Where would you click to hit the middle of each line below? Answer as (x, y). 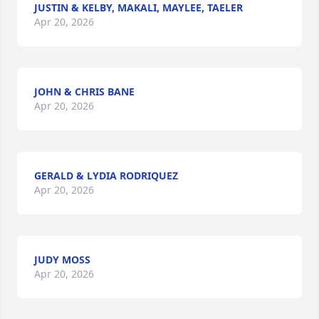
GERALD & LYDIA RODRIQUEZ (106, 176)
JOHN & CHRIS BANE (84, 91)
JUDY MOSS (62, 260)
